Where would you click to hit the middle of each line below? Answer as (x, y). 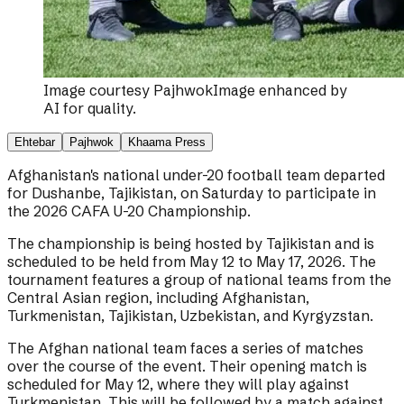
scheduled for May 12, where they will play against (178, 385)
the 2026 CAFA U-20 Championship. (129, 211)
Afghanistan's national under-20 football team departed (196, 175)
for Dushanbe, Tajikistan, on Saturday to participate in (192, 193)
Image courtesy (98, 91)
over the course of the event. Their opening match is (187, 367)
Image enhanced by (280, 91)
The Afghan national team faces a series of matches (185, 349)
